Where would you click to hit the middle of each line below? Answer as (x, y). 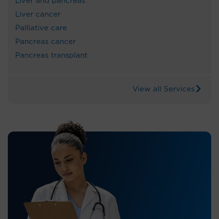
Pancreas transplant (51, 55)
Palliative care (41, 28)
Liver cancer (38, 14)
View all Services (164, 89)
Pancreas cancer (45, 42)
